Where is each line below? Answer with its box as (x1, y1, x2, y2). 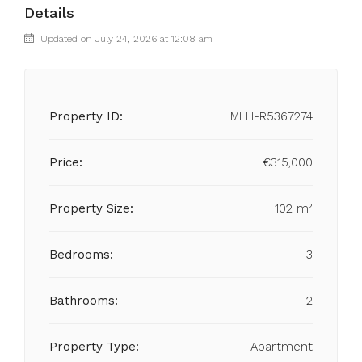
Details (24, 4, 74, 21)
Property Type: (49, 339, 139, 354)
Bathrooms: (49, 293, 118, 308)
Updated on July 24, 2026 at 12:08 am (37, 33, 213, 44)
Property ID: (49, 109, 123, 124)
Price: (49, 155, 82, 170)
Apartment (250, 339, 313, 354)
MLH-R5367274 (230, 109, 313, 124)
